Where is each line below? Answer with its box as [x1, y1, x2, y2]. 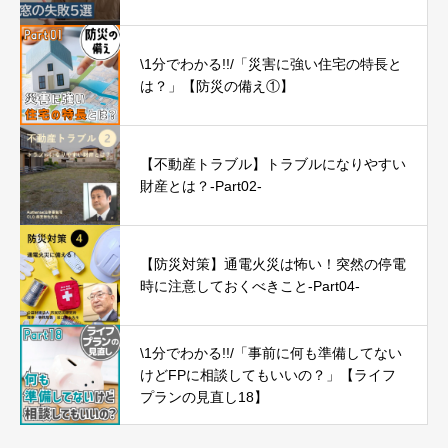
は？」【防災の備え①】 [140, 78, 294, 95]
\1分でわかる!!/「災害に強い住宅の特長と [140, 56, 402, 73]
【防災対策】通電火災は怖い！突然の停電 [140, 256, 406, 273]
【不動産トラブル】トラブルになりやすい [140, 156, 406, 173]
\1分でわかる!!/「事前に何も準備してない [140, 344, 402, 361]
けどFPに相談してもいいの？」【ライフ [140, 366, 396, 383]
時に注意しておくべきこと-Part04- [140, 278, 360, 295]
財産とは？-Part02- [140, 178, 262, 195]
